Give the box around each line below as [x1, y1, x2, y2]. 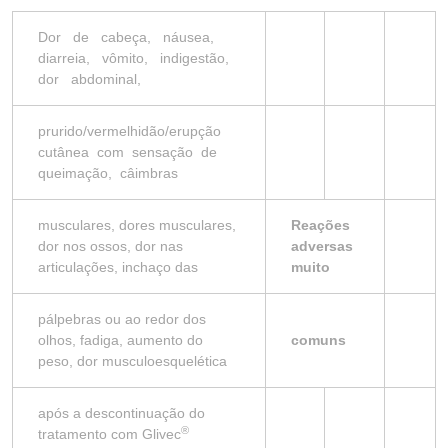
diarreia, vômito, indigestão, [38, 50, 237, 66]
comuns [291, 332, 346, 348]
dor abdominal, [38, 71, 141, 87]
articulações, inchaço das [38, 259, 198, 275]
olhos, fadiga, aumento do [38, 332, 203, 348]
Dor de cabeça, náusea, [38, 29, 222, 45]
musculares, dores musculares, [38, 217, 236, 233]
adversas [291, 238, 353, 254]
